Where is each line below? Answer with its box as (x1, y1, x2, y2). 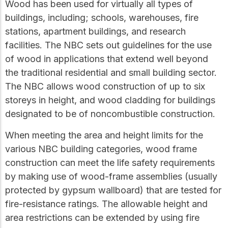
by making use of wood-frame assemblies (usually (5, 170, 217, 182)
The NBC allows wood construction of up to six (5, 81, 205, 92)
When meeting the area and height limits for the (5, 129, 203, 140)
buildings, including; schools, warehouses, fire (5, 12, 198, 23)
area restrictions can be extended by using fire (5, 212, 199, 223)
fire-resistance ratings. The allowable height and (5, 198, 208, 209)
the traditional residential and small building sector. (5, 67, 217, 78)
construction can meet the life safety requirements (5, 157, 215, 168)
